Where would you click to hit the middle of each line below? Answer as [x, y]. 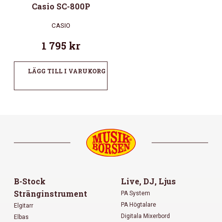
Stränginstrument [51, 194]
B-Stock [30, 181]
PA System [136, 194]
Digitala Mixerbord [145, 216]
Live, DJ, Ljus [148, 181]
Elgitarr [24, 206]
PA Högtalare [139, 205]
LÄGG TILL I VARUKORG [67, 71]
